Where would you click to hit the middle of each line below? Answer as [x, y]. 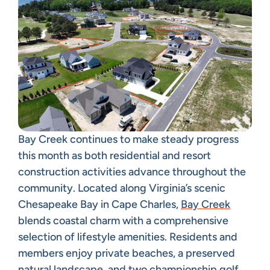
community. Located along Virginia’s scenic [122, 188]
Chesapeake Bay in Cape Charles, [99, 204]
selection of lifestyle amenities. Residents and [128, 237]
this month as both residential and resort [115, 155]
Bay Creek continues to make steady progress [128, 139]
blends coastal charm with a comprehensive [123, 220]
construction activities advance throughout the [132, 171]
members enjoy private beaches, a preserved [127, 253]
